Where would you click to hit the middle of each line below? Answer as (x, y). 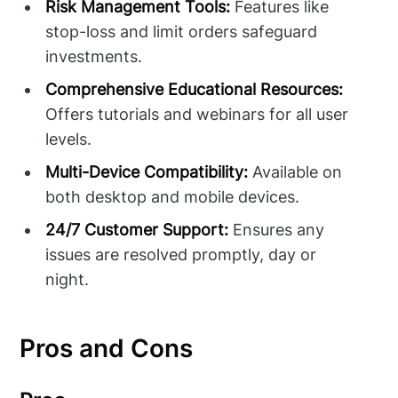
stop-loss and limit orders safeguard (182, 32)
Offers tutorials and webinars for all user (197, 115)
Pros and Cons (107, 349)
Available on (295, 172)
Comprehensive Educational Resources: (195, 90)
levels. (69, 139)
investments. (94, 57)
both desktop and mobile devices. (173, 197)
